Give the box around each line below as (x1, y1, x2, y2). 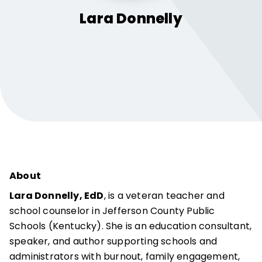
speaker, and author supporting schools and (9, 235, 218, 248)
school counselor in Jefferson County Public (9, 204, 215, 218)
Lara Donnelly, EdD (9, 189, 104, 202)
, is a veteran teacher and (104, 189, 225, 202)
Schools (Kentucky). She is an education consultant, (9, 219, 252, 233)
